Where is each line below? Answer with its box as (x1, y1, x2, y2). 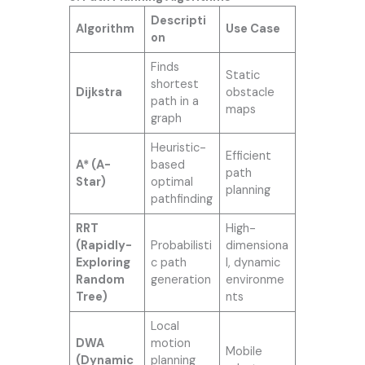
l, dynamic (226, 254, 281, 270)
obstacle (226, 84, 275, 100)
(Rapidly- (76, 237, 133, 253)
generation (151, 271, 212, 288)
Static (226, 67, 261, 83)
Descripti (151, 12, 207, 29)
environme (226, 271, 285, 288)
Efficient (226, 147, 272, 164)
